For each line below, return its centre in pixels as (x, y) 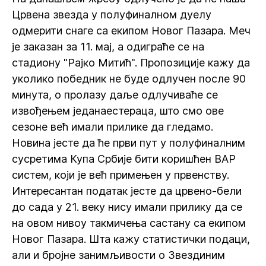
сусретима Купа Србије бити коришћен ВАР (124, 159)
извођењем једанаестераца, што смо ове (118, 111)
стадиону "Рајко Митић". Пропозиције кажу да (131, 63)
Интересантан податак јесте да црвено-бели (127, 191)
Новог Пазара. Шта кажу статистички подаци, (131, 239)
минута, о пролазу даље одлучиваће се (115, 95)
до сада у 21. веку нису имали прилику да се (127, 207)
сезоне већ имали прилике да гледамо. (113, 127)
